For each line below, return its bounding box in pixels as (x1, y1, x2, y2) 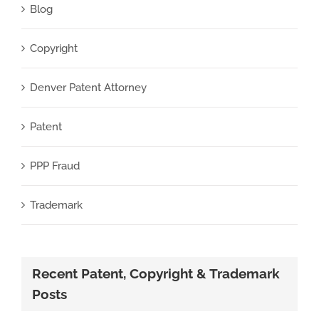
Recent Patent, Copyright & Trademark (32, 266, 280, 283)
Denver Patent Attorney (30, 81, 147, 95)
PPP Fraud (30, 159, 80, 173)
